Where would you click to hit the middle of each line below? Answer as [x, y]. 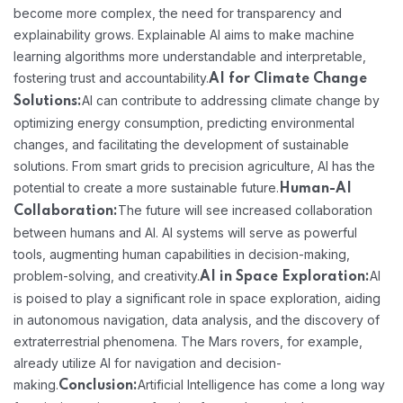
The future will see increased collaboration [245, 210]
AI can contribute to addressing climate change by [231, 100]
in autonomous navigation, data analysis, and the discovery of [197, 319]
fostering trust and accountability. [111, 77]
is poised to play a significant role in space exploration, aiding [197, 298]
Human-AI [315, 188]
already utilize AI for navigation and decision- [148, 363]
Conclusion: [98, 385]
